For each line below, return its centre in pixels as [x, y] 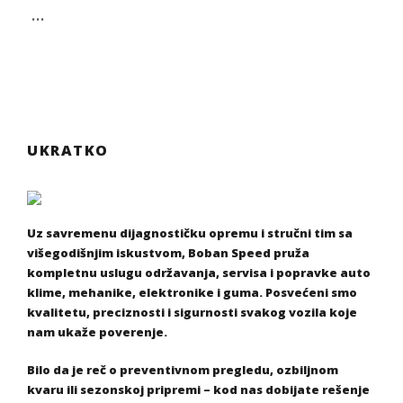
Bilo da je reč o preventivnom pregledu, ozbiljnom [183, 370]
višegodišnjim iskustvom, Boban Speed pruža [168, 253]
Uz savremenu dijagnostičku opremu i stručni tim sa [190, 233]
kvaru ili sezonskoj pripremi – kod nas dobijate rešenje [198, 390]
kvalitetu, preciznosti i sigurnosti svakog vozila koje [192, 313]
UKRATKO [68, 151]
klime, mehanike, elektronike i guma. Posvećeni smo [192, 293]
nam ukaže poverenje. [97, 332]
